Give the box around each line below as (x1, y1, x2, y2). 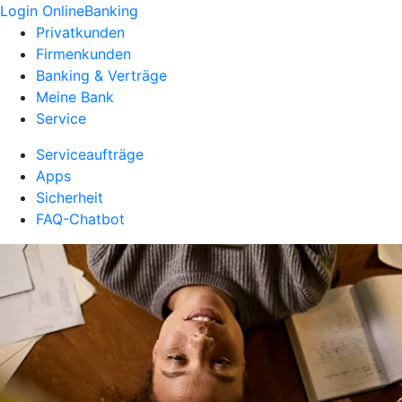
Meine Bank (36, 88, 114, 106)
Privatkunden (36, 23, 125, 41)
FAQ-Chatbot (36, 210, 125, 228)
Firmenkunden (36, 45, 131, 63)
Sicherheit (36, 188, 103, 206)
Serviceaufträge (36, 145, 144, 163)
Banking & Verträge (36, 66, 167, 84)
